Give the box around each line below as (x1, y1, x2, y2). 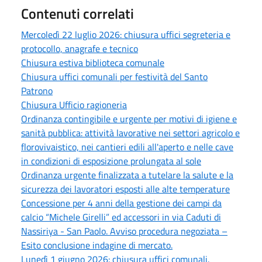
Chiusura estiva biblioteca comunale (21, 55, 164, 70)
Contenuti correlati (21, 2, 134, 24)
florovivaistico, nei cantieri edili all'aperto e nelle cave (21, 139, 233, 154)
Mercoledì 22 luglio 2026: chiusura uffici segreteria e (21, 27, 230, 42)
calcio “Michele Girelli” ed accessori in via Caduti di (21, 209, 221, 224)
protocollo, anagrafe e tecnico (21, 41, 138, 56)
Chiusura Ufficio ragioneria (21, 97, 127, 112)
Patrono (21, 83, 53, 98)
